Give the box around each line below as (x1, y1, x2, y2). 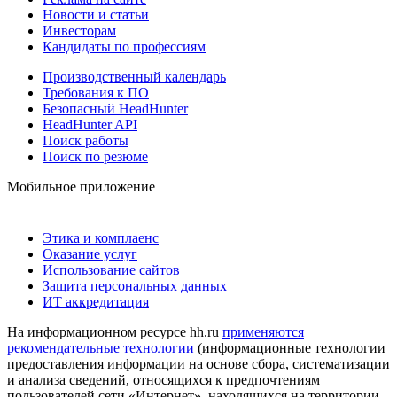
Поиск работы (43, 133, 128, 149)
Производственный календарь (43, 69, 226, 85)
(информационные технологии (194, 340, 385, 356)
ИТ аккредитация (43, 294, 149, 310)
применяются (222, 324, 304, 340)
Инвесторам (43, 23, 116, 39)
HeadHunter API (43, 117, 137, 133)
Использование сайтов (43, 262, 180, 278)
